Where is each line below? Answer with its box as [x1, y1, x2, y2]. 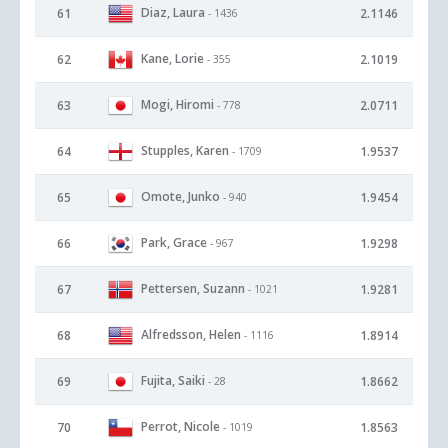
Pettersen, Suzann [141, 279, 245, 297]
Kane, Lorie [141, 49, 204, 67]
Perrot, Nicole [141, 417, 220, 435]
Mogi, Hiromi [141, 95, 214, 113]
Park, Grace [141, 233, 207, 251]
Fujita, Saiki [141, 371, 205, 389]
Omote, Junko [141, 187, 220, 205]
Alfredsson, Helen [141, 325, 241, 343]
